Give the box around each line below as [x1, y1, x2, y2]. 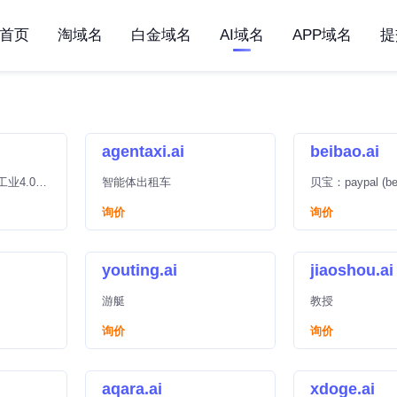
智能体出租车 [102, 175, 171, 189]
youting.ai [102, 261, 177, 279]
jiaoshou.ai [310, 261, 393, 279]
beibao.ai [310, 143, 379, 160]
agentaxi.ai [102, 143, 184, 160]
